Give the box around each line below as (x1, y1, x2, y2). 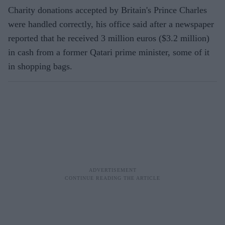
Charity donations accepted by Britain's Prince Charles (8, 5, 207, 15)
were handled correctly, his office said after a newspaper (8, 19, 214, 29)
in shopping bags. (8, 61, 72, 71)
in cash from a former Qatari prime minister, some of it (8, 47, 209, 57)
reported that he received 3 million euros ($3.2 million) (8, 33, 209, 43)
